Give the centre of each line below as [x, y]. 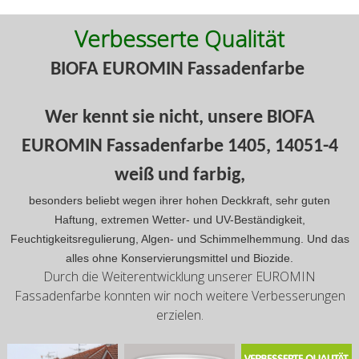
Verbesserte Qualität [179, 39]
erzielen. [179, 315]
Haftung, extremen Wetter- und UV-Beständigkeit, [179, 220]
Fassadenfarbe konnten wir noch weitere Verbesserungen [179, 296]
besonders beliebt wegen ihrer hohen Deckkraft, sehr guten [179, 201]
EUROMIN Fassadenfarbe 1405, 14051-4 [179, 147]
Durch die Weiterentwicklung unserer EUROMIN [179, 277]
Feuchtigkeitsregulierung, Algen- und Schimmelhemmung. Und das [179, 239]
